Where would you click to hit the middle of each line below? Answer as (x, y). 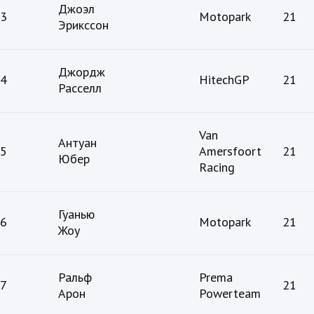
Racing (217, 168)
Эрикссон (83, 25)
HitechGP (224, 80)
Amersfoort (230, 151)
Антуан (77, 143)
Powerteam (230, 294)
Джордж (82, 72)
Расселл (80, 88)
